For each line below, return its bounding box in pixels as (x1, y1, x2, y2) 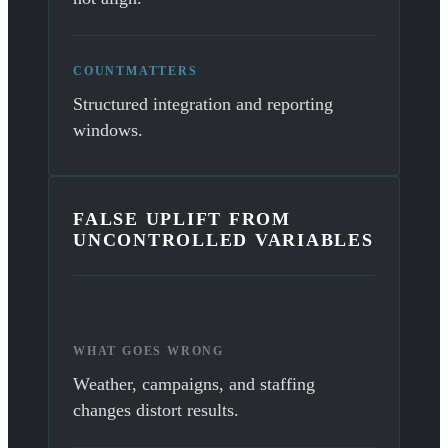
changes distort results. (73, 400, 239, 421)
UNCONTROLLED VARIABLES (73, 230, 374, 251)
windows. (73, 120, 143, 141)
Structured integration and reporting (73, 94, 333, 115)
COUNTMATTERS (73, 64, 198, 79)
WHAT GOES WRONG (73, 344, 224, 359)
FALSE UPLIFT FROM (73, 209, 291, 230)
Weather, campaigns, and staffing (73, 374, 315, 395)
